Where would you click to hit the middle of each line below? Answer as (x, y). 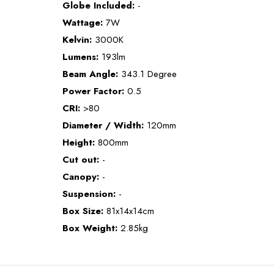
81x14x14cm (130, 211)
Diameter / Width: (103, 125)
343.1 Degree (149, 74)
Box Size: (83, 211)
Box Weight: (90, 228)
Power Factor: (93, 91)
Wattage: (83, 22)
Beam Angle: (90, 74)
